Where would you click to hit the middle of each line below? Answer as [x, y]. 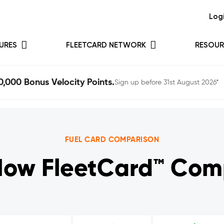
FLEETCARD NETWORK [106, 45]
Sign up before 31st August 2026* [166, 82]
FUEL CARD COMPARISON [112, 140]
